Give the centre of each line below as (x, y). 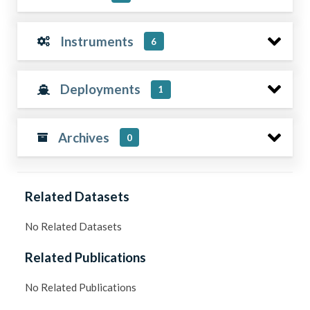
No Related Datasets (74, 227)
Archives (83, 137)
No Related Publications (81, 288)
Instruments (97, 41)
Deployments (101, 89)
